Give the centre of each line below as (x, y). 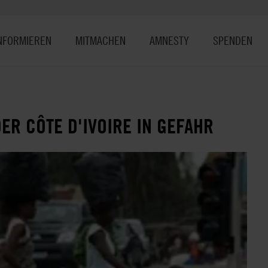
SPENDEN (233, 40)
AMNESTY (169, 40)
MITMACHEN (100, 40)
